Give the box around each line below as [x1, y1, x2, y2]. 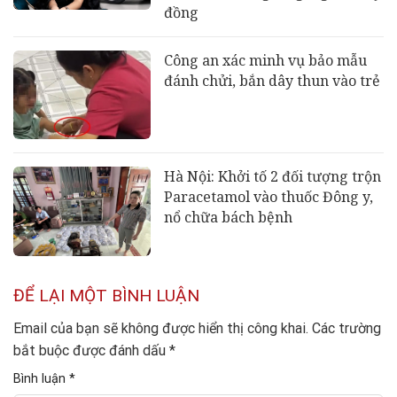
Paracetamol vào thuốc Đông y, [163, 187, 373, 207]
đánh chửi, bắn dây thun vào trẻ [163, 70, 380, 90]
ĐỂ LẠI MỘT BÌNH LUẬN [13, 284, 204, 306]
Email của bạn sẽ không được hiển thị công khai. [13, 320, 308, 338]
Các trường [312, 320, 381, 338]
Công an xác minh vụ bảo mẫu [163, 50, 367, 70]
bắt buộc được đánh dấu [13, 342, 169, 360]
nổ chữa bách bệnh [163, 207, 292, 228]
